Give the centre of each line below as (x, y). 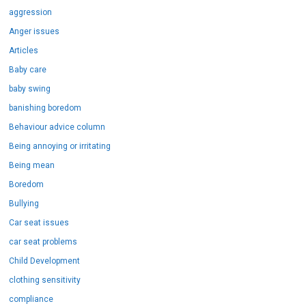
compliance (31, 294)
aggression (31, 7)
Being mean (32, 160)
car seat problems (43, 237)
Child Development (45, 256)
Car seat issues (39, 218)
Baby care (28, 65)
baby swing (30, 84)
